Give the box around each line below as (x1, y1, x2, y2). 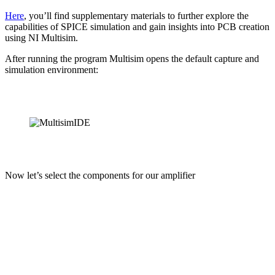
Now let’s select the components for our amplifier (5, 169, 195, 180)
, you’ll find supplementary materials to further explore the (24, 10, 249, 21)
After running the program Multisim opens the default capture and (5, 53, 259, 64)
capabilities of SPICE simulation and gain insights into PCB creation (5, 21, 269, 32)
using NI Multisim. (5, 32, 78, 43)
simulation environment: (5, 64, 98, 75)
